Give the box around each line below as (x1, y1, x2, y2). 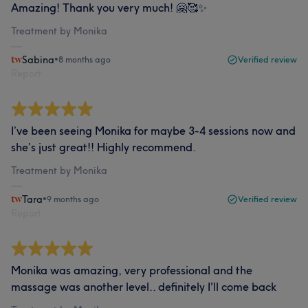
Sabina (22, 53, 54, 66)
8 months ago (58, 54, 111, 65)
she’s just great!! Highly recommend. (11, 140, 196, 154)
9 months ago (47, 193, 99, 204)
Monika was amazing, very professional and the (11, 263, 252, 277)
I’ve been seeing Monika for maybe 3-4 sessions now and (11, 123, 296, 137)
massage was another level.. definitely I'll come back (11, 279, 276, 294)
